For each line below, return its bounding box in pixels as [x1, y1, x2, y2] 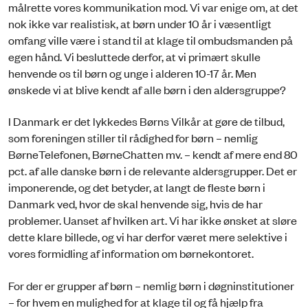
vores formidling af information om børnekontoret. [8, 245, 254, 261]
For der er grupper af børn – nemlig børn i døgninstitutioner [8, 277, 294, 293]
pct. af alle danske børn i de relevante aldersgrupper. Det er [8, 163, 297, 179]
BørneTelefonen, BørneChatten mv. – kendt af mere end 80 [8, 146, 298, 162]
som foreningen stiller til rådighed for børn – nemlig [8, 130, 258, 146]
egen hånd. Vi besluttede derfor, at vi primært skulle [8, 48, 261, 64]
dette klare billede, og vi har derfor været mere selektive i [8, 229, 287, 245]
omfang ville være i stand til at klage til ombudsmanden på [8, 32, 293, 47]
